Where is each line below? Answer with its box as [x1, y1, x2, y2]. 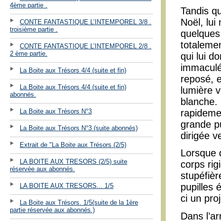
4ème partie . [10, 1, 47, 9]
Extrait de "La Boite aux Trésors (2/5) [20, 141, 126, 148]
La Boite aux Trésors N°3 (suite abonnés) [20, 124, 138, 132]
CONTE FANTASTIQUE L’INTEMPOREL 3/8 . [20, 18, 151, 26]
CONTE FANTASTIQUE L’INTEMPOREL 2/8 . [20, 42, 151, 50]
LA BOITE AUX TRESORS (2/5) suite [20, 157, 127, 165]
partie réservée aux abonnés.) [10, 206, 95, 214]
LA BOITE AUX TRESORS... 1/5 [20, 182, 113, 189]
